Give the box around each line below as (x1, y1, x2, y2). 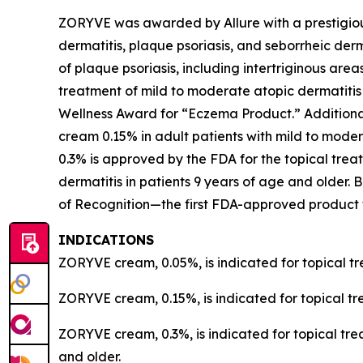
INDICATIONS (58, 232, 158, 248)
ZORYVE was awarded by (58, 15, 224, 31)
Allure (224, 15, 263, 31)
